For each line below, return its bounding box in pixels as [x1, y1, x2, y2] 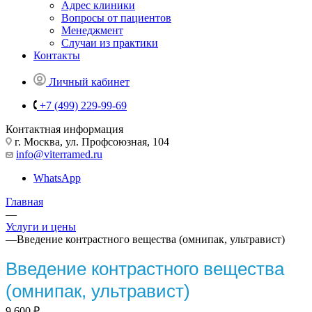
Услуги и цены [6, 220, 76, 233]
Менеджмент [61, 24, 123, 36]
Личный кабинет [49, 75, 130, 88]
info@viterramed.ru [16, 148, 102, 160]
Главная [6, 195, 43, 208]
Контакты [33, 49, 80, 61]
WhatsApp [33, 171, 81, 184]
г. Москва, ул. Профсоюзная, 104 [12, 135, 169, 148]
